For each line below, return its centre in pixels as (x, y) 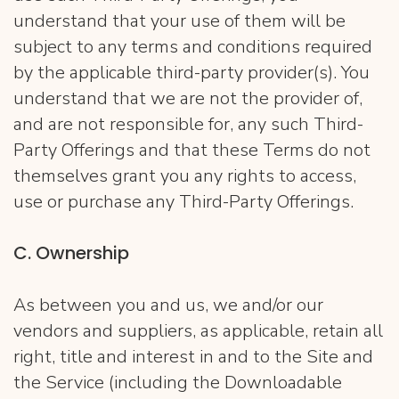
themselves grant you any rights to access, (185, 176)
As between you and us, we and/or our (168, 305)
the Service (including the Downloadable (178, 383)
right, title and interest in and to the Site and (193, 357)
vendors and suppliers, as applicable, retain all (198, 331)
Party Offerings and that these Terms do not (192, 150)
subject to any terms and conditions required (193, 47)
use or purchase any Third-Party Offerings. (183, 202)
